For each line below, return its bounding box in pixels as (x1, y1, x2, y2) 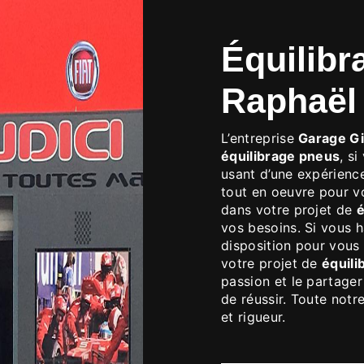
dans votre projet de (221, 201, 357, 218)
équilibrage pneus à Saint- (221, 40, 245, 79)
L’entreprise (229, 129, 299, 146)
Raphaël (221, 81, 357, 120)
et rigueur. (221, 308, 286, 325)
